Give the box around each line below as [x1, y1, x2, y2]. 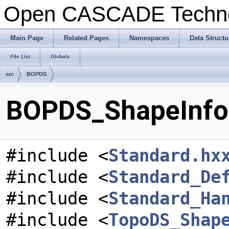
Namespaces [129, 34, 169, 42]
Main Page [10, 34, 43, 42]
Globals [51, 54, 70, 59]
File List [10, 54, 30, 59]
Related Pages [64, 34, 109, 42]
